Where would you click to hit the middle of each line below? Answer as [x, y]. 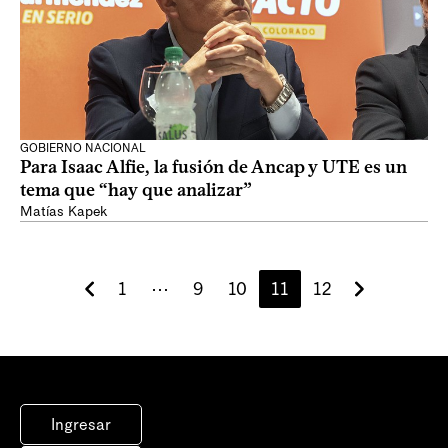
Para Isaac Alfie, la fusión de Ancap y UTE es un [213, 167]
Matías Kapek [63, 211]
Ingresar [81, 424]
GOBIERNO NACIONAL [83, 148]
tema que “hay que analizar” [136, 190]
